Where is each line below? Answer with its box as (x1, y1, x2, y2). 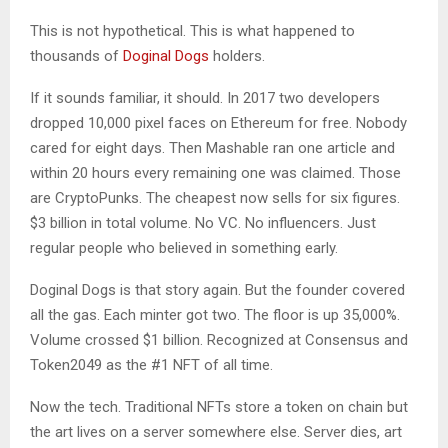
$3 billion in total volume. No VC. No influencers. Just (30, 213, 376, 232)
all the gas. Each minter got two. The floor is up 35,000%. (30, 305, 400, 324)
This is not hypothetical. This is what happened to (30, 21, 355, 40)
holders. (209, 46, 265, 65)
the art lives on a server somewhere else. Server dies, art (30, 422, 402, 441)
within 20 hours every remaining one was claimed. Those (30, 163, 401, 182)
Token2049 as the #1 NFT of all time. (30, 355, 273, 374)
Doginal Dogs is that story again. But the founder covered (30, 280, 405, 299)
